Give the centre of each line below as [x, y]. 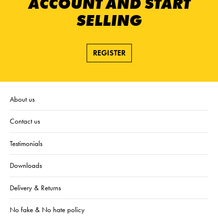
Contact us [25, 121]
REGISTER [109, 53]
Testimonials [26, 143]
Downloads [26, 166]
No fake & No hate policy [47, 210]
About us [22, 99]
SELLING [109, 20]
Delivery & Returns [35, 188]
